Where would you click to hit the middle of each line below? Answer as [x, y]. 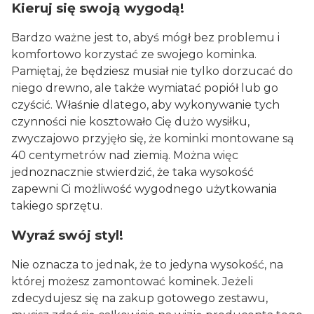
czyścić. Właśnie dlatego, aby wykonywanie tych [145, 104]
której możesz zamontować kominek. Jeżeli [132, 282]
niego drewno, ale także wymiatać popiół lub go [145, 88]
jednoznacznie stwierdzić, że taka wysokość [132, 172]
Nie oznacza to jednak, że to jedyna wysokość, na [147, 265]
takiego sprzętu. [57, 205]
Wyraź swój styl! [67, 235]
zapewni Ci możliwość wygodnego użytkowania [144, 189]
